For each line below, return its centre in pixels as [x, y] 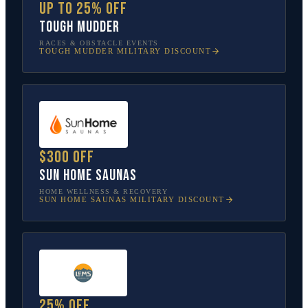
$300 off [67, 157]
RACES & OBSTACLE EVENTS [99, 43]
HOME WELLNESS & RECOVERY [103, 191]
